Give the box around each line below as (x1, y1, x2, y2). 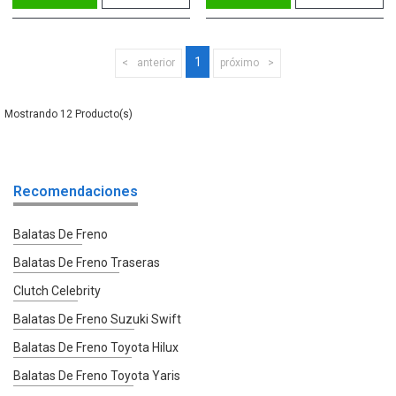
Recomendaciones (13, 182, 138, 200)
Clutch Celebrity (13, 283, 101, 298)
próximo (220, 56, 259, 69)
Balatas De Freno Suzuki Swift (13, 311, 181, 326)
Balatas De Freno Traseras (13, 255, 160, 270)
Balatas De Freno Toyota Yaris (13, 368, 180, 383)
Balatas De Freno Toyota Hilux (13, 339, 179, 354)
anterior (137, 56, 175, 69)
